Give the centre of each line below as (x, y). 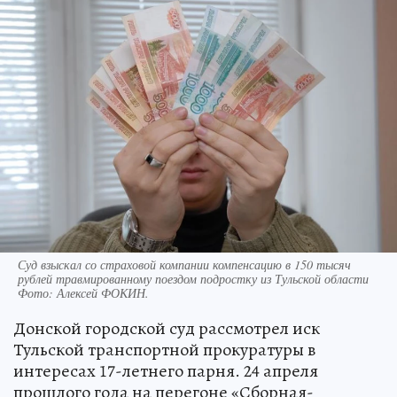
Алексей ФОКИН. (103, 292)
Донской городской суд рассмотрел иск (167, 328)
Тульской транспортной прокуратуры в (164, 349)
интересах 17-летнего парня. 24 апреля (166, 370)
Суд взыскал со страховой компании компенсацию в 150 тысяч (184, 264)
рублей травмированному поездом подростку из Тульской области (193, 278)
